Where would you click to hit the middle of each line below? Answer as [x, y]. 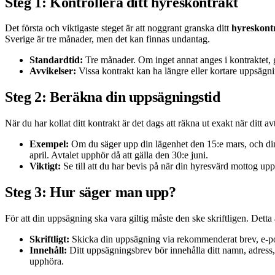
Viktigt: [45, 166]
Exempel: [49, 144]
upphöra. [47, 261]
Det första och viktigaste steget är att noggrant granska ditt [118, 28]
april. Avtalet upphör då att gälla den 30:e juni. [119, 155]
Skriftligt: [49, 239]
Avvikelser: [53, 71]
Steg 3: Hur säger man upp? [91, 192]
